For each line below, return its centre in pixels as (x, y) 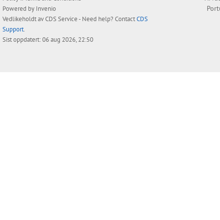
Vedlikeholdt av (24, 19)
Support (13, 29)
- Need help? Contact (107, 19)
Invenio (46, 9)
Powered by (19, 9)
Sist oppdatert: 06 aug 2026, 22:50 (48, 40)
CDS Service (61, 19)
